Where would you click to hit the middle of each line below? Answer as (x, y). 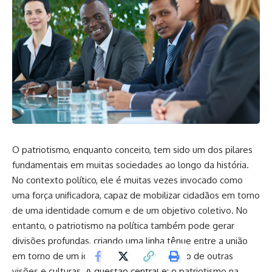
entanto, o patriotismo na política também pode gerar (123, 226)
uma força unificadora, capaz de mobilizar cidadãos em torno (136, 195)
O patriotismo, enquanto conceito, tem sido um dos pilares (132, 150)
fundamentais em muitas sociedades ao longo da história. (131, 165)
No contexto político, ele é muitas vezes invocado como (127, 180)
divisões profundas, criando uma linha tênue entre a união (130, 241)
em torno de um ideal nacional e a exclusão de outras (123, 256)
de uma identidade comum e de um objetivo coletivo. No (130, 210)
